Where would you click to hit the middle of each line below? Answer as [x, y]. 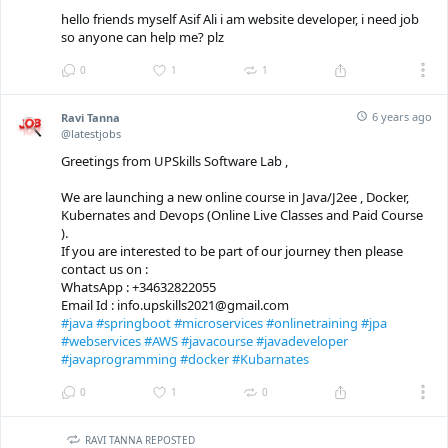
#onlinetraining [312, 323]
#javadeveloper [302, 341]
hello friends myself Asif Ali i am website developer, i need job [240, 19]
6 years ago [402, 116]
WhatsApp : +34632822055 [138, 287]
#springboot [133, 323]
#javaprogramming [119, 359]
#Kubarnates [270, 359]
